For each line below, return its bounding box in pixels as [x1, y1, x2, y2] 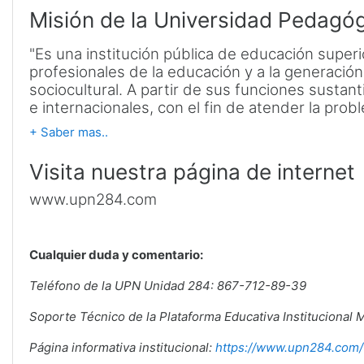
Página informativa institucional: [29, 339, 215, 355]
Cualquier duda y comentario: [29, 246, 203, 262]
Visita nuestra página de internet [29, 158, 355, 184]
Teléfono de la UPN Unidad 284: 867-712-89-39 [29, 277, 306, 293]
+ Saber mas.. [29, 123, 108, 140]
